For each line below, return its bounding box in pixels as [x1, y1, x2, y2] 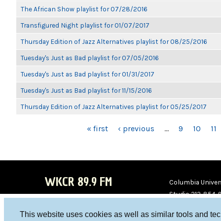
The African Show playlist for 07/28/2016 [21, 5, 147, 13]
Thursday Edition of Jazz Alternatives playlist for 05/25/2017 [21, 103, 207, 110]
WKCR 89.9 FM [44, 174, 112, 190]
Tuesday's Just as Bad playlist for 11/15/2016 [21, 86, 152, 94]
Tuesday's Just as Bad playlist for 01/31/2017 [21, 70, 154, 78]
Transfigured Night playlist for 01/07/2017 [21, 21, 149, 29]
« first [87, 124, 108, 133]
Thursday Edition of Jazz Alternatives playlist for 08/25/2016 [21, 37, 207, 45]
